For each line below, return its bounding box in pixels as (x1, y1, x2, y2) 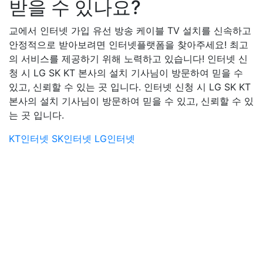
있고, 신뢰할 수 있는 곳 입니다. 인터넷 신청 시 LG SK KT (9, 81, 251, 93)
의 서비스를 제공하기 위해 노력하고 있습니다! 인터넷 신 (9, 53, 248, 65)
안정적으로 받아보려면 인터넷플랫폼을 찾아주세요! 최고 (9, 39, 248, 50)
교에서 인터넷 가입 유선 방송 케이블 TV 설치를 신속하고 (9, 25, 251, 36)
